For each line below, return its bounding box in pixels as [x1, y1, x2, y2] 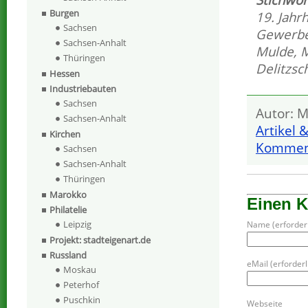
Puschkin [63, 294, 100, 307]
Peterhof [63, 278, 99, 291]
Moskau [63, 263, 96, 276]
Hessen [49, 67, 80, 80]
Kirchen [49, 128, 80, 141]
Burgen [49, 7, 79, 20]
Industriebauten [49, 82, 116, 96]
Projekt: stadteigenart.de [49, 234, 151, 247]
